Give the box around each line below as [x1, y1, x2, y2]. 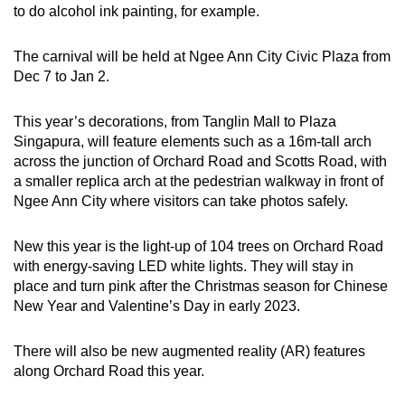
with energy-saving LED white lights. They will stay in [14, 258, 353, 274]
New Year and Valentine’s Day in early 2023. [14, 297, 304, 314]
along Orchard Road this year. [14, 363, 204, 379]
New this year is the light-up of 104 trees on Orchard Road [14, 238, 383, 254]
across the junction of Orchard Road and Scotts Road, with [14, 153, 387, 169]
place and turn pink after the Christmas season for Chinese [14, 278, 388, 294]
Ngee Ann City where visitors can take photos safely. [14, 193, 348, 209]
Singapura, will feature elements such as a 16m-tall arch [14, 133, 372, 149]
